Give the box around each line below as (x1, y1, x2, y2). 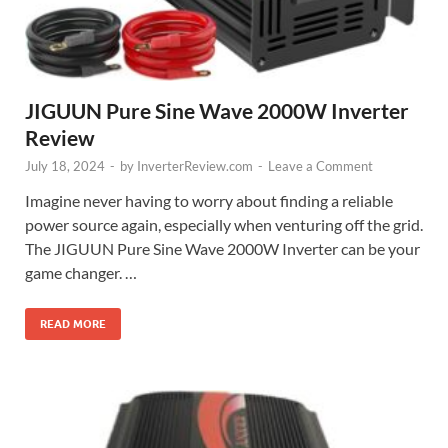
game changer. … (25, 263, 137, 283)
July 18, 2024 (25, 158, 105, 175)
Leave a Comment (268, 158, 373, 175)
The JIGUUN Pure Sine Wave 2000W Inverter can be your (25, 239, 420, 259)
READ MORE (40, 317, 106, 332)
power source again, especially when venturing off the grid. (25, 215, 423, 235)
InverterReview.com (137, 158, 253, 175)
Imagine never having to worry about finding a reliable (25, 191, 393, 211)
